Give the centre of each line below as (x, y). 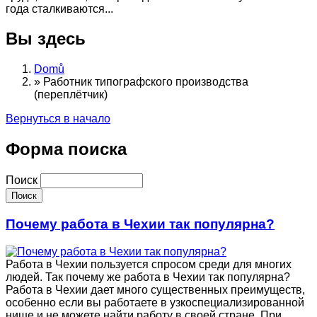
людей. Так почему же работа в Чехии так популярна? (148, 277)
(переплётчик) (71, 95)
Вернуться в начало (58, 119)
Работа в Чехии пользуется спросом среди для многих (149, 264)
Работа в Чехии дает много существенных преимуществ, (155, 289)
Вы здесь (46, 39)
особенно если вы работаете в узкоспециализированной (155, 302)
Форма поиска (66, 149)
